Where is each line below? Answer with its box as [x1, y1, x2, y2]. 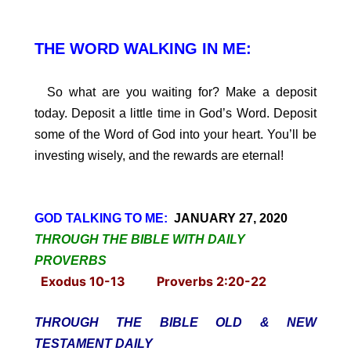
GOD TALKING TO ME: [34, 211, 174, 225]
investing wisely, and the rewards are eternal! [34, 149, 284, 163]
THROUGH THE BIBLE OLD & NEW [34, 315, 317, 329]
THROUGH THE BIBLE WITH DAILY [34, 232, 245, 246]
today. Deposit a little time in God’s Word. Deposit [34, 107, 317, 121]
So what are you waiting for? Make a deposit [34, 85, 317, 100]
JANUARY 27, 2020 [174, 211, 288, 225]
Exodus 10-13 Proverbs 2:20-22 [34, 273, 266, 289]
